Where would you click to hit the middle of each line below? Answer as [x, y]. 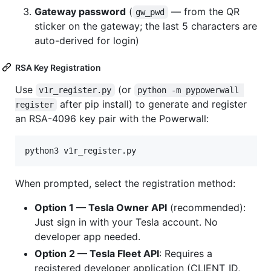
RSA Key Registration [58, 67]
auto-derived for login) [87, 40]
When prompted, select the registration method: [125, 183]
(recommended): [206, 207]
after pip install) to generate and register [154, 104]
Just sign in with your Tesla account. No [126, 222]
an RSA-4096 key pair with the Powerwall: [112, 118]
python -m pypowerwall [191, 90]
